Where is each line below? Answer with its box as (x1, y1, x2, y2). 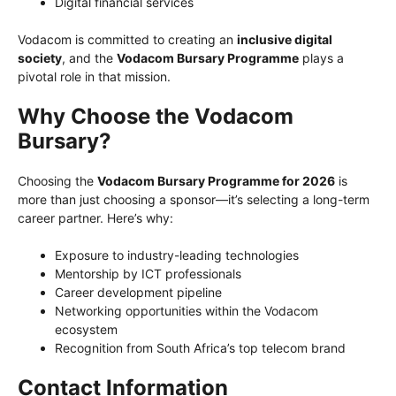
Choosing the (18, 172, 97, 188)
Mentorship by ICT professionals (55, 265, 241, 281)
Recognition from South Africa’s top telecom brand (55, 339, 346, 355)
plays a (299, 49, 344, 65)
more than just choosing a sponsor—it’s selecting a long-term (18, 191, 369, 207)
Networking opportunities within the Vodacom (55, 302, 318, 318)
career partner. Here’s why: (18, 209, 173, 225)
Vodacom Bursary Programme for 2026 (97, 172, 335, 188)
